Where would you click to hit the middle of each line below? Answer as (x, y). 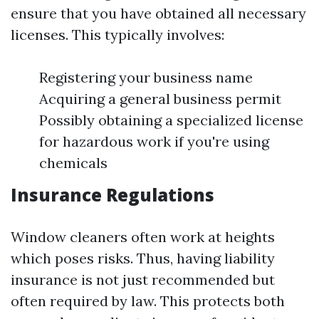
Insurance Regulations (113, 195)
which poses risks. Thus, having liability (143, 258)
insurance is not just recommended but (143, 279)
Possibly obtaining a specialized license (171, 120)
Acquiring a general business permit (160, 99)
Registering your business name (146, 77)
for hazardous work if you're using (154, 141)
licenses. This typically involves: (117, 35)
